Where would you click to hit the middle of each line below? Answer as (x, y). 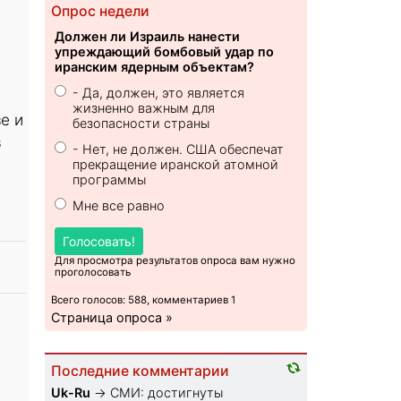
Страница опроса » (112, 318)
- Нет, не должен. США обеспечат (179, 149)
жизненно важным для (144, 108)
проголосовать (93, 273)
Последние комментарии (141, 371)
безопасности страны (141, 124)
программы (110, 180)
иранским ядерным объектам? (155, 67)
